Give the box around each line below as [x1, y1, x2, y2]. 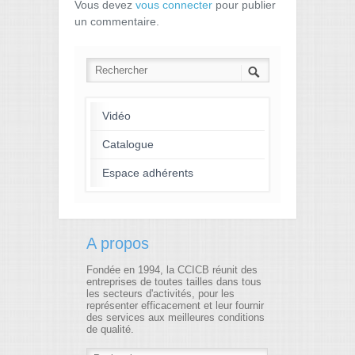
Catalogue [102, 138, 154, 151]
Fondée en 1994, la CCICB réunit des [86, 265, 258, 276]
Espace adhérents [102, 166, 193, 179]
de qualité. [86, 324, 134, 335]
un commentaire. [74, 15, 159, 28]
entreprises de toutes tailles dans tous [86, 277, 261, 288]
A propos [86, 235, 149, 252]
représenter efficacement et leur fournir [86, 300, 264, 311]
